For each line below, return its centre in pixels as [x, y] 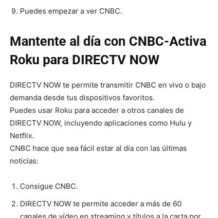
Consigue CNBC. [49, 186]
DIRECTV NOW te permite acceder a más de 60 [101, 203]
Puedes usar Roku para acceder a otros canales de [97, 110]
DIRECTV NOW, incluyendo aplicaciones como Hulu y [101, 123]
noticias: [24, 161]
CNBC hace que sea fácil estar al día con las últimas [98, 148]
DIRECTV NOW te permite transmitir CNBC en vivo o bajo [108, 85]
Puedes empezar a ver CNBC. [71, 11]
